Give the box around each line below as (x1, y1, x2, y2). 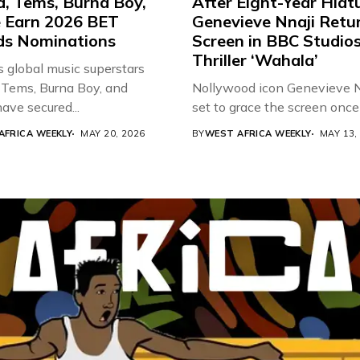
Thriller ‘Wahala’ (192, 50, 318, 71)
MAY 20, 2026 (80, 128, 145, 140)
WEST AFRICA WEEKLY (204, 128, 312, 140)
